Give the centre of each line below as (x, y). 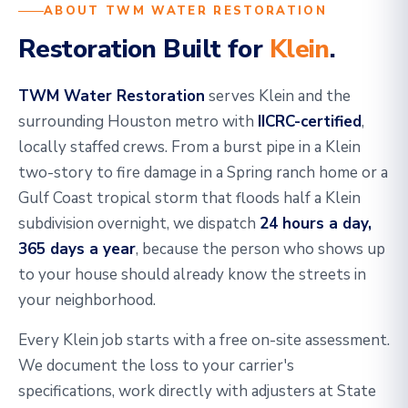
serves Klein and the (278, 96)
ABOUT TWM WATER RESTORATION (186, 11)
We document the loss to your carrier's (156, 366)
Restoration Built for (144, 49)
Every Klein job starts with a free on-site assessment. (204, 340)
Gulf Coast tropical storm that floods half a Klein (189, 198)
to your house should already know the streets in (192, 275)
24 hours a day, (316, 224)
